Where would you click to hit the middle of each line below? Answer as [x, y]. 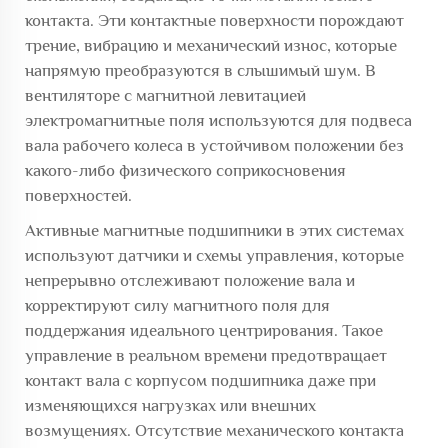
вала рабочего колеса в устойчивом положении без [214, 145]
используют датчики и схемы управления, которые [214, 255]
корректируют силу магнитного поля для [177, 305]
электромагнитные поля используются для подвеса [218, 120]
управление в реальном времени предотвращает [206, 355]
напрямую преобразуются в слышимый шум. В [200, 70]
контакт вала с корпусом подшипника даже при [200, 380]
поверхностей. [78, 195]
